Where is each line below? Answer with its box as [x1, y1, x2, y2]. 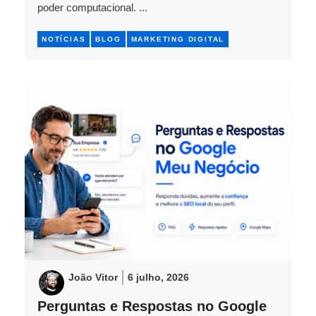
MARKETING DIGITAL [130, 35, 225, 44]
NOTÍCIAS [42, 35, 86, 44]
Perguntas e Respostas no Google [37, 298, 267, 315]
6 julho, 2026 [128, 272, 189, 284]
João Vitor [68, 272, 118, 284]
